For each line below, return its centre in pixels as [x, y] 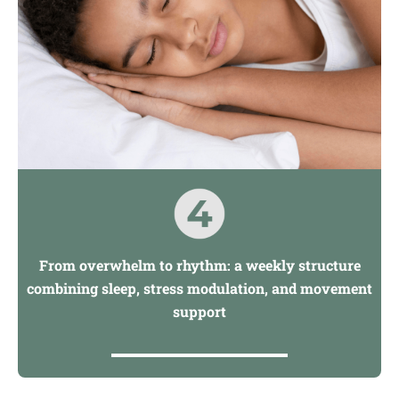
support [199, 312]
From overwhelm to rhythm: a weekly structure [199, 265]
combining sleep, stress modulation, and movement [199, 289]
